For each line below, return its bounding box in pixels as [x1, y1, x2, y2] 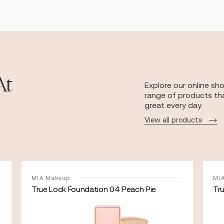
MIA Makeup [31, 175, 70, 181]
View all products [144, 115, 202, 124]
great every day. [144, 100, 203, 109]
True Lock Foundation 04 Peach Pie [31, 184, 156, 193]
